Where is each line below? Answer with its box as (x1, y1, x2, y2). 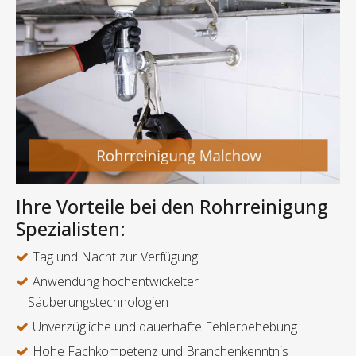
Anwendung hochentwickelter (33, 273, 199, 291)
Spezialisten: (16, 216, 126, 242)
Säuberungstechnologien (28, 293, 168, 311)
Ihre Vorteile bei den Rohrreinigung (16, 194, 328, 220)
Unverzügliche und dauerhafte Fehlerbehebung (33, 318, 297, 336)
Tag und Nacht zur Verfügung (33, 248, 198, 266)
